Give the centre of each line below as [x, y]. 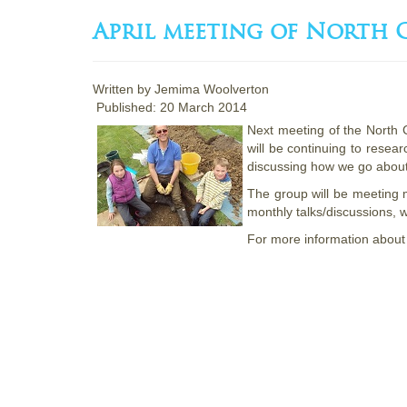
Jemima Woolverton [212, 89]
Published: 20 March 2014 [172, 107]
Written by [124, 89]
